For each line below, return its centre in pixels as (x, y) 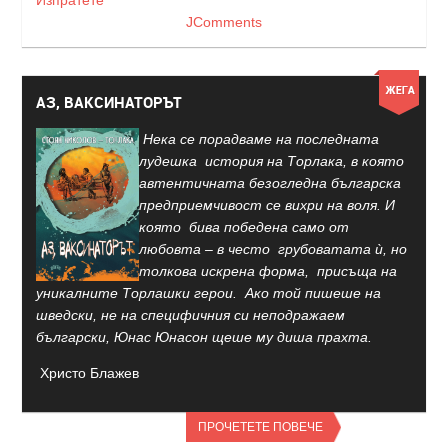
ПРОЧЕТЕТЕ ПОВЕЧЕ (261, 427)
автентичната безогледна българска (272, 183)
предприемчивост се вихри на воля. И (267, 205)
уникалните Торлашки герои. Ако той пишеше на (208, 293)
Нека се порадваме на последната (259, 139)
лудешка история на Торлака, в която (273, 161)
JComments (224, 22)
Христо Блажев (87, 373)
